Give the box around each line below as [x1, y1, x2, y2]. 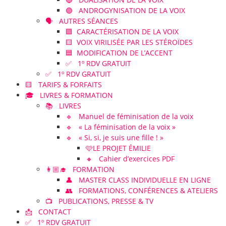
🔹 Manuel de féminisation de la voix [66, 111, 193, 121]
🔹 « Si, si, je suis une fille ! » [66, 133, 163, 142]
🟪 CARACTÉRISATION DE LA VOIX [66, 27, 179, 36]
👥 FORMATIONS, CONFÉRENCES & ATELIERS [66, 186, 218, 195]
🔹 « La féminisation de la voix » [66, 122, 176, 132]
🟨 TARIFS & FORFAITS [25, 80, 102, 89]
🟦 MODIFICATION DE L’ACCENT [66, 48, 173, 58]
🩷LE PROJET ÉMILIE [86, 143, 151, 153]
